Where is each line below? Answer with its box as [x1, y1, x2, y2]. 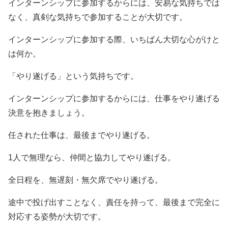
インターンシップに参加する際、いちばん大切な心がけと [8, 35, 220, 44]
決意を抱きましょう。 [8, 108, 90, 117]
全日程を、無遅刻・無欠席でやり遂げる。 [8, 175, 163, 184]
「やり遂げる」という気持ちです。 [8, 71, 138, 80]
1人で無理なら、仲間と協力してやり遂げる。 [8, 153, 176, 162]
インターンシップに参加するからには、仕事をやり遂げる [8, 94, 220, 103]
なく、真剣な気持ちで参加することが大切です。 [8, 12, 187, 21]
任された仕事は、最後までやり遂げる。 [8, 130, 155, 139]
